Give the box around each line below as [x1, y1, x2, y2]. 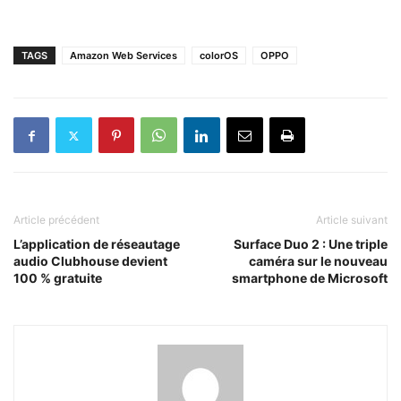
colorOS [200, 49, 238, 62]
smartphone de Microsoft [232, 270, 388, 286]
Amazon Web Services [70, 49, 177, 62]
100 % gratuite [13, 270, 102, 286]
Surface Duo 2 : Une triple [234, 236, 388, 252]
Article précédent [13, 213, 99, 226]
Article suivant [316, 213, 388, 226]
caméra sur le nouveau [249, 253, 388, 269]
